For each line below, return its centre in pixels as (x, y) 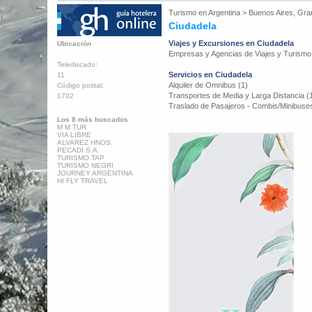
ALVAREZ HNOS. (85, 142)
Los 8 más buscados (93, 119)
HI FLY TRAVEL (83, 181)
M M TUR (72, 127)
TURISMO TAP (81, 158)
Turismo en (188, 13)
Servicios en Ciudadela (210, 75)
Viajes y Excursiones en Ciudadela (231, 43)
